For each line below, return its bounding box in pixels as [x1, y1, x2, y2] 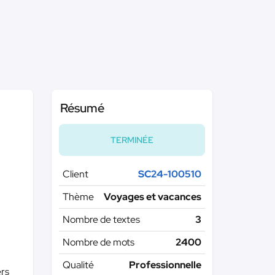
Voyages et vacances [104, 190, 201, 203]
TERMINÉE [110, 134, 153, 145]
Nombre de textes [62, 213, 140, 226]
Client [62, 168, 88, 180]
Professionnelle [129, 258, 201, 271]
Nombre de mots [62, 236, 134, 249]
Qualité [62, 258, 94, 271]
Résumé [60, 100, 104, 116]
